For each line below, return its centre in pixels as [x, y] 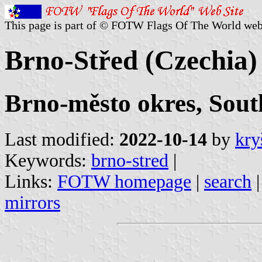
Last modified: [62, 139]
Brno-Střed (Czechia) [131, 61]
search [228, 181]
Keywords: [48, 160]
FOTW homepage [124, 181]
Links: [31, 181]
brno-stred [130, 160]
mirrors [32, 202]
